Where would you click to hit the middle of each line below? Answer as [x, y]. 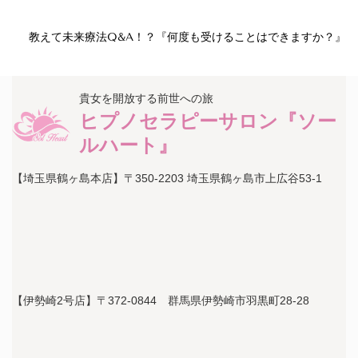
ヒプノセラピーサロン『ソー [208, 122]
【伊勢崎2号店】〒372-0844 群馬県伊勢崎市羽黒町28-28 [161, 301]
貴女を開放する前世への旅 [146, 99]
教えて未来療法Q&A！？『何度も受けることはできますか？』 [187, 38]
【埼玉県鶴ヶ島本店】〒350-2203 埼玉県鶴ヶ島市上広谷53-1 [167, 179]
